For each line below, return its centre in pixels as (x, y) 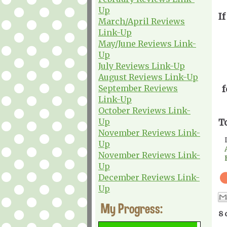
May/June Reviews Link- (147, 43)
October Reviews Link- (144, 110)
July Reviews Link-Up (142, 66)
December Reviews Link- (149, 177)
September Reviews (138, 88)
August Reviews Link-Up (148, 77)
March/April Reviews (142, 21)
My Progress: (132, 208)
